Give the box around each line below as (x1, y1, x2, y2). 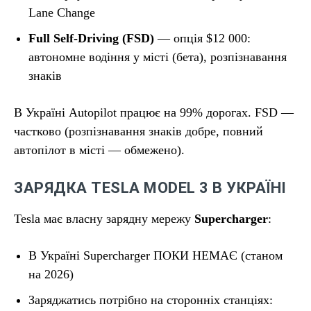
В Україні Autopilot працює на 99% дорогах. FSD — (14, 106, 294, 119)
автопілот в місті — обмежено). (14, 143, 185, 157)
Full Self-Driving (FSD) (28, 31, 154, 45)
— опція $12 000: (154, 31, 251, 45)
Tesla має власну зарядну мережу (14, 212, 194, 226)
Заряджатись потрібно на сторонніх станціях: (28, 293, 273, 307)
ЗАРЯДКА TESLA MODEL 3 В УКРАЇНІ (14, 179, 287, 196)
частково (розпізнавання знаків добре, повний (14, 124, 263, 138)
